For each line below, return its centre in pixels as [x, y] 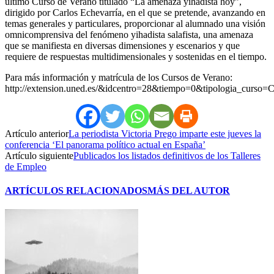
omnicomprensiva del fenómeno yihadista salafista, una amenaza [129, 34]
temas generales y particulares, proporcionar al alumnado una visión [135, 23]
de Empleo [26, 166]
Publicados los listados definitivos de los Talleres [167, 155]
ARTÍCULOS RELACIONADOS [76, 191]
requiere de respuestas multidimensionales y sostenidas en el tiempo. [136, 56]
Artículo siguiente [39, 155]
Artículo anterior [37, 133]
